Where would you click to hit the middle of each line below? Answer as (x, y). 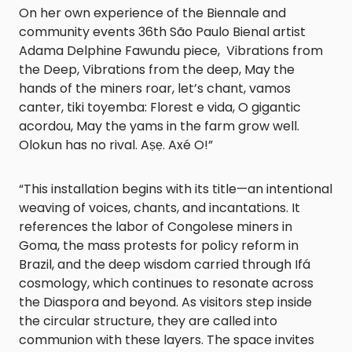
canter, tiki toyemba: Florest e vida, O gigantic (160, 108)
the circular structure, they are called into (148, 321)
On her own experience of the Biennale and (152, 13)
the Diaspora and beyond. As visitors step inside (165, 302)
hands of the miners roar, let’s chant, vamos (155, 89)
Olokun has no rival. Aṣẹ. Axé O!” (116, 145)
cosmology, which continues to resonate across (166, 284)
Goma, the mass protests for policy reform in (159, 246)
